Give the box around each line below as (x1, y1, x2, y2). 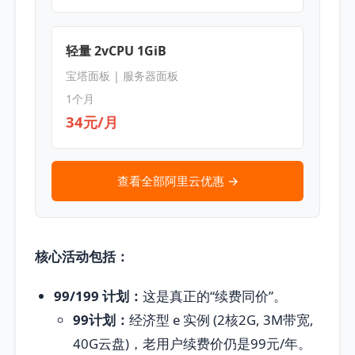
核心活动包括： (35, 246, 129, 265)
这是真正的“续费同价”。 (143, 286, 287, 305)
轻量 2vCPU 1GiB (65, 42, 166, 60)
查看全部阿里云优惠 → (116, 172, 239, 189)
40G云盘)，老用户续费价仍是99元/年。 (73, 334, 311, 353)
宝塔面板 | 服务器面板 (65, 67, 178, 83)
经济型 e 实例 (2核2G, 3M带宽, (129, 310, 314, 329)
